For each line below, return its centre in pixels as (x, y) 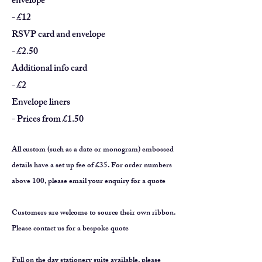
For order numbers (142, 166)
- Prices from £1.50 (48, 120)
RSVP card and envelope (58, 36)
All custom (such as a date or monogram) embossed (93, 151)
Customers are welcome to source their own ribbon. (94, 214)
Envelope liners (41, 104)
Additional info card (49, 70)
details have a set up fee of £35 (60, 166)
